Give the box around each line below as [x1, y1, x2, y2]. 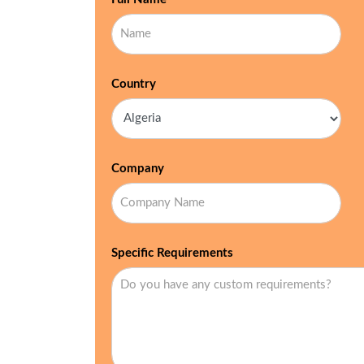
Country [111, 78, 156, 90]
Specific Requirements [111, 247, 233, 259]
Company [111, 162, 164, 175]
